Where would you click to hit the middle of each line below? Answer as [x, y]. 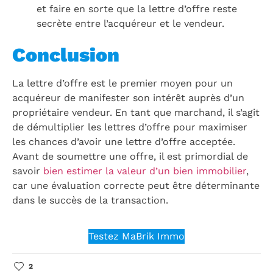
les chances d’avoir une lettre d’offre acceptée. [124, 142]
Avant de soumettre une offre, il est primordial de [130, 157]
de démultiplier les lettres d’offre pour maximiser [130, 127]
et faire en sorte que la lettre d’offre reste [137, 9]
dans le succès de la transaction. [90, 200]
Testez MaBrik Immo [136, 236]
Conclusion [66, 55]
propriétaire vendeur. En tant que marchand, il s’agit [136, 113]
